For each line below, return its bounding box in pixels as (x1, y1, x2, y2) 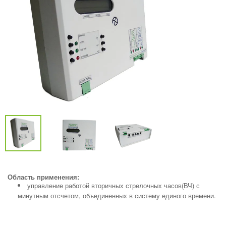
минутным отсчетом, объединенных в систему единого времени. (18, 191, 216, 200)
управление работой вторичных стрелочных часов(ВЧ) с (27, 181, 200, 190)
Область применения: (8, 172, 79, 182)
